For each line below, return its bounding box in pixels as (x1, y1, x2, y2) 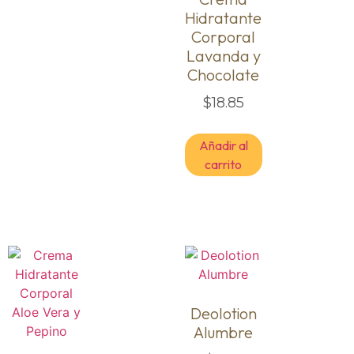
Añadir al (198, 137, 248, 153)
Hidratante (185, 7, 262, 28)
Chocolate (187, 64, 260, 85)
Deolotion (190, 303, 257, 323)
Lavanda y (186, 45, 261, 66)
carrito (205, 156, 243, 172)
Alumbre (194, 322, 254, 342)
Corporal (191, 26, 256, 47)
